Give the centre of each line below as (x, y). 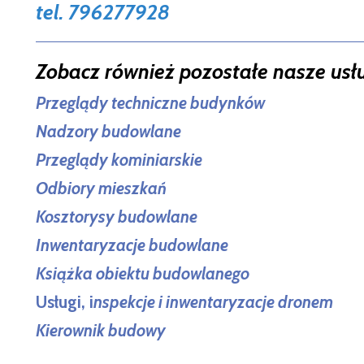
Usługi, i (65, 301)
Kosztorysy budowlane (117, 216)
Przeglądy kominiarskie (119, 159)
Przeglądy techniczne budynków (150, 102)
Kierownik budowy (101, 330)
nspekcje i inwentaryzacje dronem (213, 301)
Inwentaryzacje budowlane (132, 245)
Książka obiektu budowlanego (143, 273)
